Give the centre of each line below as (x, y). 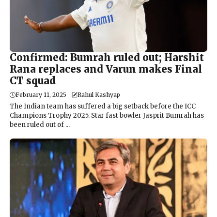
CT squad (33, 80)
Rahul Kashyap (99, 94)
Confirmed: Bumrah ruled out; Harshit (107, 57)
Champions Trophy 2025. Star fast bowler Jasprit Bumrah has (107, 115)
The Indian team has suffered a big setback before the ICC (103, 106)
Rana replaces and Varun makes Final (106, 69)
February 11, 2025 (41, 94)
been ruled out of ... (40, 124)
